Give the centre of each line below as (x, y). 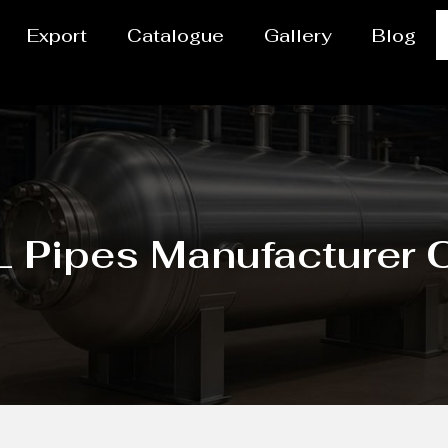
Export (57, 35)
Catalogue (176, 35)
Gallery (298, 35)
